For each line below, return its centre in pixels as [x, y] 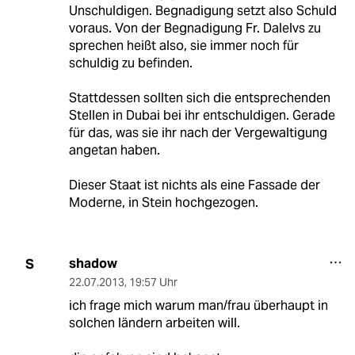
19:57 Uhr [153, 282]
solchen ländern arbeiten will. [154, 323]
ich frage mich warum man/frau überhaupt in [198, 306]
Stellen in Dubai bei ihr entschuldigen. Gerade [202, 116]
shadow [93, 264]
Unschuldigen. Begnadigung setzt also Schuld [202, 11]
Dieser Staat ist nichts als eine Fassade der [194, 185]
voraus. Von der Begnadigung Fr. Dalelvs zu [195, 29]
